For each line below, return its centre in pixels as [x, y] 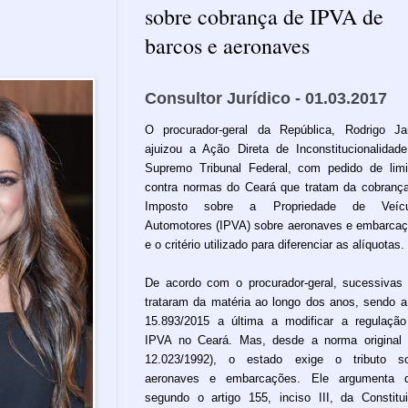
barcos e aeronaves [227, 45]
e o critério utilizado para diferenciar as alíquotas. [275, 244]
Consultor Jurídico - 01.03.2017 [268, 98]
